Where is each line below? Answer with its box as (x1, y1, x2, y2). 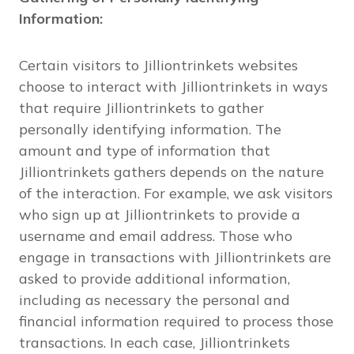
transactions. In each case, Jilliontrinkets (19, 333, 290, 352)
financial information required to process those (19, 312, 333, 330)
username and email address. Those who (19, 227, 292, 245)
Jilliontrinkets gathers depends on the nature (19, 163, 324, 181)
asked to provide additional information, (19, 269, 290, 288)
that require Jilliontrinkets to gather (19, 99, 264, 117)
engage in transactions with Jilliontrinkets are (19, 248, 331, 266)
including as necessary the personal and (19, 291, 290, 309)
